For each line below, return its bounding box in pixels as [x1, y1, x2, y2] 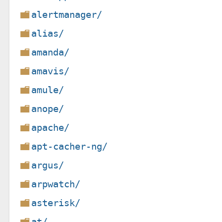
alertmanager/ [31, 8, 103, 20]
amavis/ [31, 65, 70, 77]
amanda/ [31, 46, 70, 58]
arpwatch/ [31, 178, 81, 190]
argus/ [31, 159, 64, 171]
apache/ [31, 121, 70, 133]
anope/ [31, 103, 64, 114]
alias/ [31, 27, 64, 39]
